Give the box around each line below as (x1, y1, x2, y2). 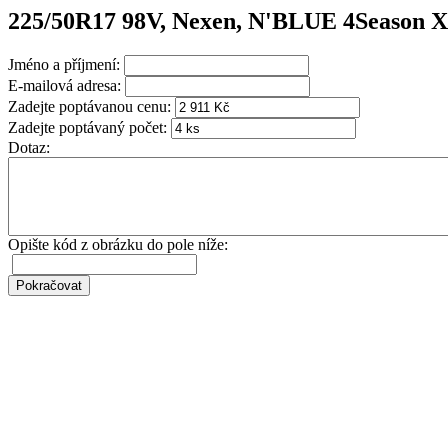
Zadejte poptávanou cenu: (8, 97, 171, 115)
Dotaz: (8, 138, 50, 156)
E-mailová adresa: (8, 76, 121, 94)
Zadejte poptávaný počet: (8, 118, 167, 136)
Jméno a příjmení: (8, 55, 120, 73)
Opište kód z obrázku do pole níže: (8, 235, 228, 253)
